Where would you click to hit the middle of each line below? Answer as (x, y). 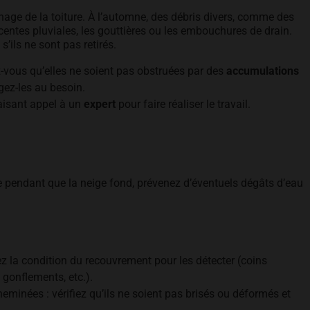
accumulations (263, 71)
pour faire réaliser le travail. (183, 104)
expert (100, 104)
